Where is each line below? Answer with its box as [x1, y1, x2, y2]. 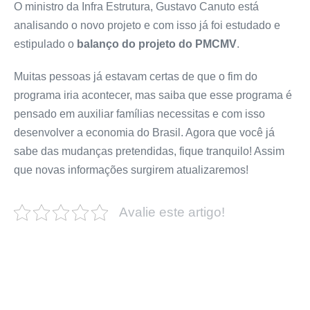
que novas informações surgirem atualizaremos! [14, 164, 248, 176]
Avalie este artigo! [119, 205, 225, 220]
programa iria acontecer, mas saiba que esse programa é [14, 89, 292, 102]
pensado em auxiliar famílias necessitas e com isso [14, 108, 265, 120]
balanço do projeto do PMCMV [77, 38, 237, 51]
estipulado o [14, 38, 77, 51]
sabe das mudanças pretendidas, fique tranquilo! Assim [14, 145, 284, 158]
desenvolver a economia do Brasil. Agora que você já [14, 127, 275, 139]
